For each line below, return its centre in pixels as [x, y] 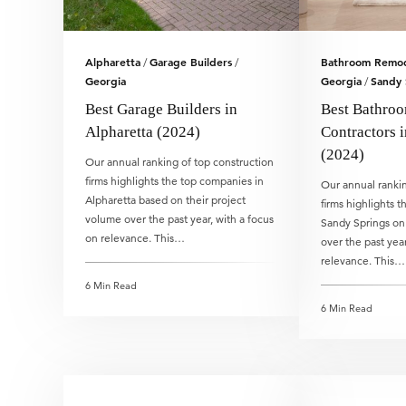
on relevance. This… [135, 238]
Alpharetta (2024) [143, 132]
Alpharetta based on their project [165, 200]
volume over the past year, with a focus [179, 219]
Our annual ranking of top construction [179, 162]
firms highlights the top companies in [174, 181]
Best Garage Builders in [161, 109]
